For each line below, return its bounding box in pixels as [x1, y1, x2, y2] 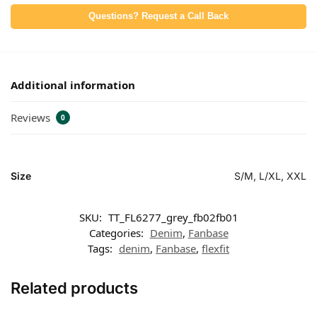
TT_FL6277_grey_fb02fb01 [108, 209, 238, 224]
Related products [11, 278, 138, 297]
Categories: [88, 225, 146, 240]
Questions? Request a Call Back [88, 11, 229, 22]
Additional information [11, 78, 135, 93]
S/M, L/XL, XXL [234, 169, 306, 182]
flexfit [202, 241, 229, 255]
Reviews [11, 110, 53, 125]
